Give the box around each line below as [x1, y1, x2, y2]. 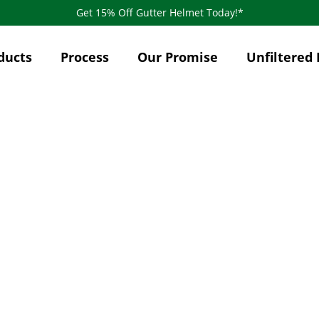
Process [61, 48, 109, 66]
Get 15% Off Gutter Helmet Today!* [75, 6, 244, 19]
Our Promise [137, 48, 218, 66]
